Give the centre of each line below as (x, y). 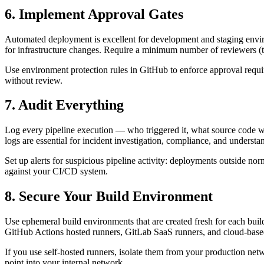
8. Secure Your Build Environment (109, 197)
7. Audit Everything (64, 105)
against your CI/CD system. (56, 171)
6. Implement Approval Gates (94, 14)
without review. (34, 80)
